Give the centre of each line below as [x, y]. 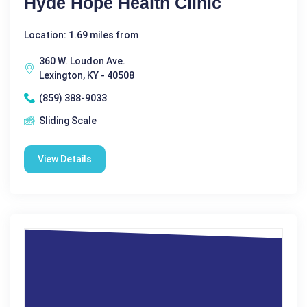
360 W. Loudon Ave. [82, 61]
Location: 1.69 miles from [81, 35]
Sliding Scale [68, 120]
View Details [65, 159]
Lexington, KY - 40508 [87, 75]
